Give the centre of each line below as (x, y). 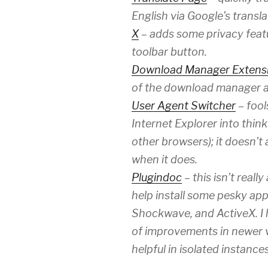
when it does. (165, 160)
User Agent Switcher (184, 106)
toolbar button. (169, 52)
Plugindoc (157, 178)
